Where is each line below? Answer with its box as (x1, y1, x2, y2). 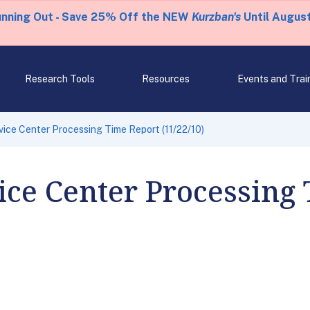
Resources (142, 73, 190, 84)
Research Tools (24, 73, 95, 84)
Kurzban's (191, 10, 241, 24)
